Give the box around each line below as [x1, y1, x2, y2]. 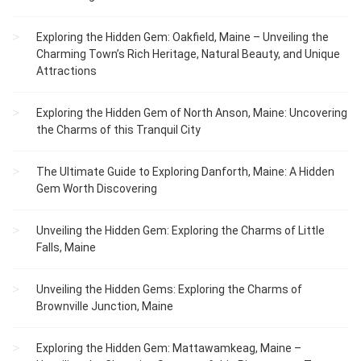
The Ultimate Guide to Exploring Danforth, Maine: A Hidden [36, 165, 334, 179]
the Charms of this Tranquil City [36, 123, 201, 137]
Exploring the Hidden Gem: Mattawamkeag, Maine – [36, 342, 301, 355]
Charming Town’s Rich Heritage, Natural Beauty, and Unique [36, 48, 340, 61]
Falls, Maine [36, 241, 96, 255]
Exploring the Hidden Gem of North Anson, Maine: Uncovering [36, 106, 347, 120]
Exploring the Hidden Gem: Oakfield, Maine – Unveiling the [36, 31, 329, 44]
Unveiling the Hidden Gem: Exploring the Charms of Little [36, 224, 325, 238]
